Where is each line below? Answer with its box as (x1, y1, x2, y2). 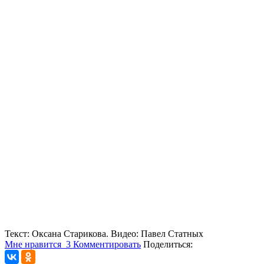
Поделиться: (143, 239, 193, 249)
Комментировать (73, 239, 141, 249)
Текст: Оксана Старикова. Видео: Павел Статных (5, 228, 203, 239)
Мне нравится (5, 239, 64, 249)
